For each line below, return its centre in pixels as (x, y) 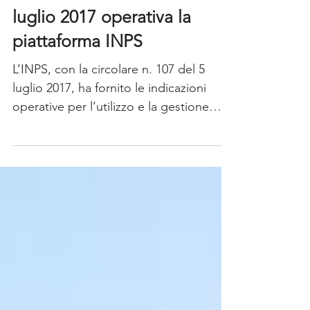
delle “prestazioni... (66, 175)
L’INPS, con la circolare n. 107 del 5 (109, 119)
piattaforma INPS (77, 91)
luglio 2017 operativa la (102, 66)
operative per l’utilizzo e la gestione (111, 156)
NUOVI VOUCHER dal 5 (104, 42)
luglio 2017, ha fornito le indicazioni (109, 138)
